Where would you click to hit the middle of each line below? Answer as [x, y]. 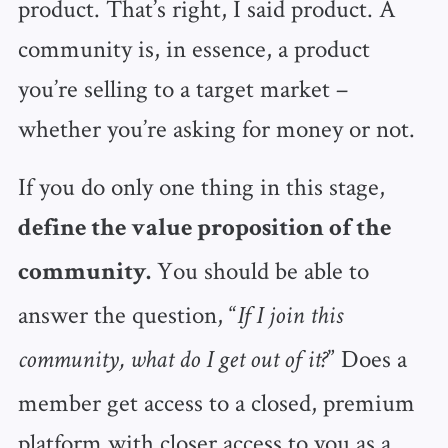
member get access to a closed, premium [216, 401]
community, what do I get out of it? [172, 361]
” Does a [366, 357]
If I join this [289, 317]
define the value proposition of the [204, 229]
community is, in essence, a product [193, 48]
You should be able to [259, 269]
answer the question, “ [127, 313]
